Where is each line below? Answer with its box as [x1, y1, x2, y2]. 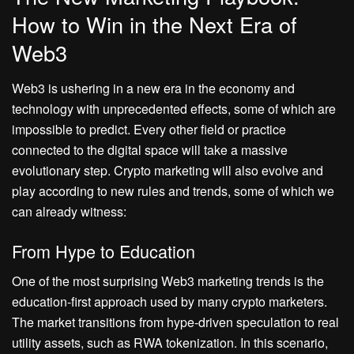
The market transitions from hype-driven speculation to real [12, 313, 339, 332]
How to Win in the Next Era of [12, 9, 297, 40]
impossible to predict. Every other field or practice [12, 119, 286, 138]
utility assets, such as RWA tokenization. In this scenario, [12, 333, 328, 352]
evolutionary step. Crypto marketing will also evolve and [12, 160, 323, 179]
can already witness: [12, 201, 126, 220]
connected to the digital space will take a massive [12, 140, 288, 159]
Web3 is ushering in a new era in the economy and [12, 78, 295, 97]
